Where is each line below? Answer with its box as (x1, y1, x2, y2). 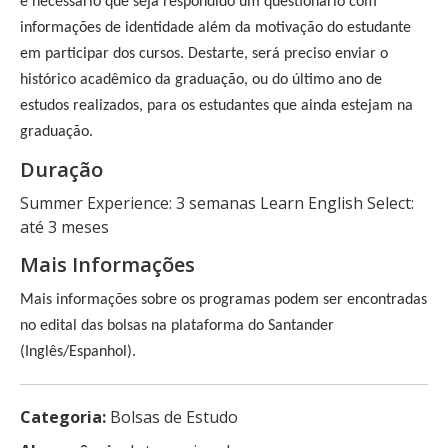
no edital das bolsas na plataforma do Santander (20, 317, 334, 334)
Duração (20, 155, 103, 183)
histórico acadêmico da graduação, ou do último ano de (20, 71, 382, 88)
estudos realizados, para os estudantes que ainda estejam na (20, 97, 413, 114)
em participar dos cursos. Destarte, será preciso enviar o (20, 45, 388, 62)
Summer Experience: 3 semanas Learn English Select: (20, 191, 414, 214)
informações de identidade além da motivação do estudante (20, 19, 411, 36)
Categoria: (20, 405, 106, 428)
